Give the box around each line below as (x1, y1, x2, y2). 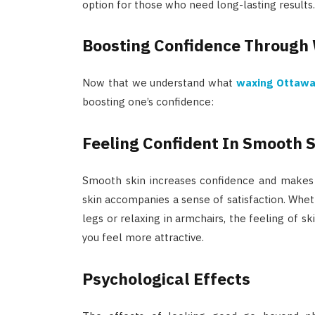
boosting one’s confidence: (82, 95, 214, 109)
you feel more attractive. (82, 230, 204, 244)
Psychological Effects (82, 267, 250, 289)
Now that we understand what (82, 76, 236, 90)
